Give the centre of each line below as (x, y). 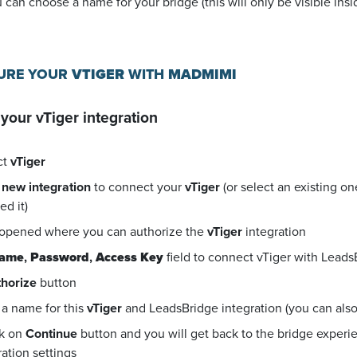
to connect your (138, 187)
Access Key (129, 257)
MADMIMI (202, 74)
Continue (51, 333)
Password (60, 257)
